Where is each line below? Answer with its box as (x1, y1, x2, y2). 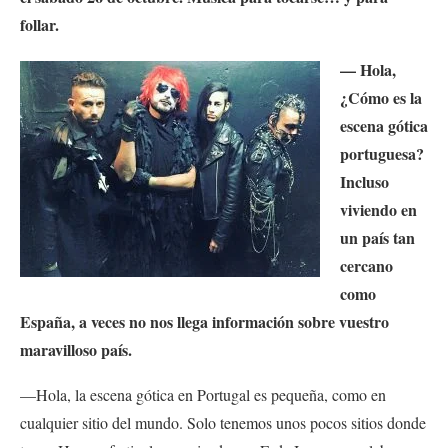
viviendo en (340, 198, 417, 222)
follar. (20, 13, 59, 37)
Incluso (340, 170, 389, 194)
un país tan (340, 226, 415, 250)
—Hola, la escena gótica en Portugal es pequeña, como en (20, 384, 386, 406)
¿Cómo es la (340, 86, 422, 110)
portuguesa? (340, 142, 424, 166)
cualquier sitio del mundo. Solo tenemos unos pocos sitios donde (20, 412, 426, 434)
